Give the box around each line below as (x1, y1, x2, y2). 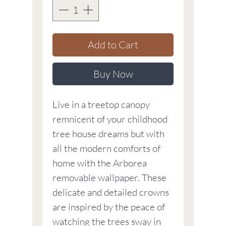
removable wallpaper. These (52, 172, 166, 184)
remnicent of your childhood (52, 113, 167, 126)
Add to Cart (88, 38, 138, 51)
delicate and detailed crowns (52, 186, 169, 199)
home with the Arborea (52, 157, 147, 169)
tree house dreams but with (52, 128, 164, 140)
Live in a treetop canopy (52, 98, 150, 111)
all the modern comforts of (52, 142, 160, 155)
